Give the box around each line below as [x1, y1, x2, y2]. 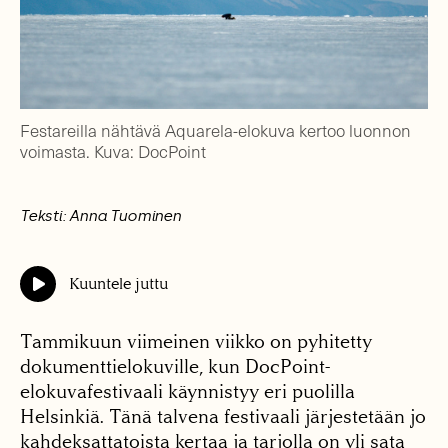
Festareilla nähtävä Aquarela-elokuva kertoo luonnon [20, 119, 411, 143]
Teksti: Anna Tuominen [20, 207, 181, 226]
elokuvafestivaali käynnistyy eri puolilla [20, 380, 355, 404]
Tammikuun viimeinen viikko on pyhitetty [20, 330, 372, 354]
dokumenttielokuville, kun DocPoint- [20, 355, 330, 379]
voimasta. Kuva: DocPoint [20, 140, 206, 164]
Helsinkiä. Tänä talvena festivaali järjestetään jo [20, 405, 426, 429]
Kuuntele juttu [68, 274, 168, 294]
